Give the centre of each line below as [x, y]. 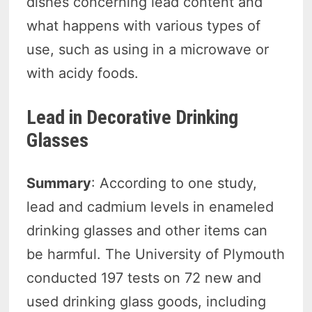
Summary [59, 183]
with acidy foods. [85, 73]
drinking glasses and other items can [147, 230]
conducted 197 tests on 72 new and [144, 278]
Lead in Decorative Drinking [133, 117]
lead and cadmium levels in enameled [150, 206]
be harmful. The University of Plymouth [156, 254]
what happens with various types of [144, 25]
